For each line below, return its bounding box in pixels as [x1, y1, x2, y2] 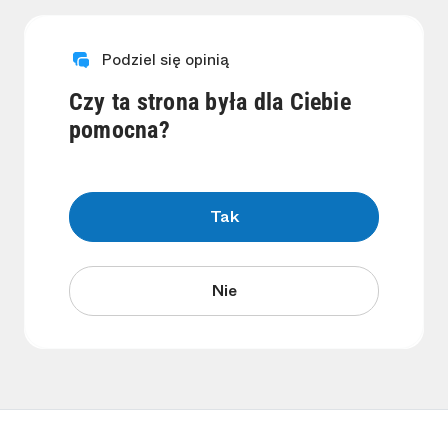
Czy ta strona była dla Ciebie [69, 88, 351, 117]
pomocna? [69, 116, 170, 145]
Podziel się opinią [93, 48, 229, 72]
